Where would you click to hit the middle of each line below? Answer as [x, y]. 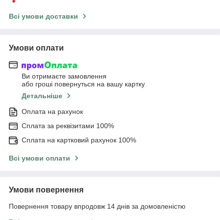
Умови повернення [46, 190]
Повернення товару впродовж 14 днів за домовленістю [97, 206]
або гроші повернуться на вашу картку [83, 84]
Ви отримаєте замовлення [64, 76]
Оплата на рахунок [52, 112]
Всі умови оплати [40, 158]
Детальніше [42, 96]
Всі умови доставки [43, 16]
